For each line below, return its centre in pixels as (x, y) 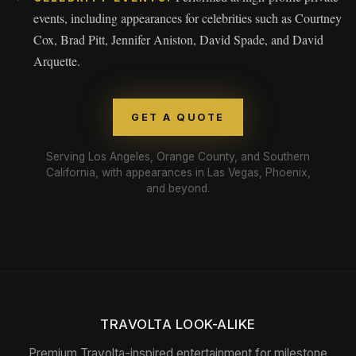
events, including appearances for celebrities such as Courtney (188, 17)
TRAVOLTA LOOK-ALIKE (178, 324)
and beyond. (178, 188)
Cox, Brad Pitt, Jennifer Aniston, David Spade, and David (178, 39)
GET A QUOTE (178, 117)
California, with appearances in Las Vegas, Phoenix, (178, 172)
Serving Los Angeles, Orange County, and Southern (178, 156)
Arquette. (57, 60)
